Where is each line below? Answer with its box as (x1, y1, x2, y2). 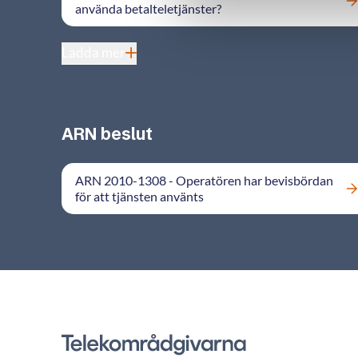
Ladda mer (62, 44, 125, 61)
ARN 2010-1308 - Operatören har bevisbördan (75, 173, 333, 188)
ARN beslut (62, 123, 153, 145)
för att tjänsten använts (75, 189, 204, 204)
